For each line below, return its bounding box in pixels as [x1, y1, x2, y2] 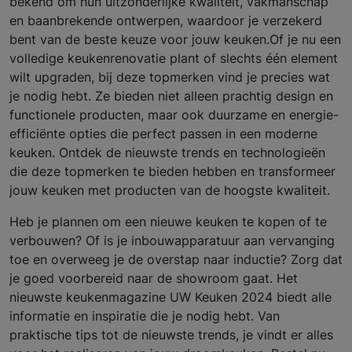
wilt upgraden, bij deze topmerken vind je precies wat [9, 69, 330, 86]
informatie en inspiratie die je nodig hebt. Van [9, 308, 280, 324]
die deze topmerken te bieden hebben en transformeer [9, 163, 335, 180]
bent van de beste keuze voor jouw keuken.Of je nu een [9, 31, 341, 48]
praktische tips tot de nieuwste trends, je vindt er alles [9, 327, 333, 343]
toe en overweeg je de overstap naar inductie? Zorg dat [9, 251, 343, 268]
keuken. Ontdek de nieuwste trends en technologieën [9, 145, 325, 161]
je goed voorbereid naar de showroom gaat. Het [9, 270, 298, 287]
